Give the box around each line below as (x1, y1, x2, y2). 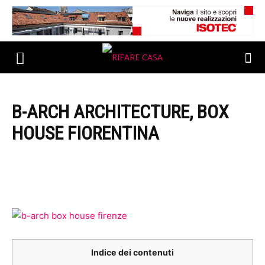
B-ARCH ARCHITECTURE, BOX (12, 101, 229, 123)
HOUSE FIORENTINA (12, 122, 159, 144)
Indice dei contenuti (91, 247, 174, 257)
